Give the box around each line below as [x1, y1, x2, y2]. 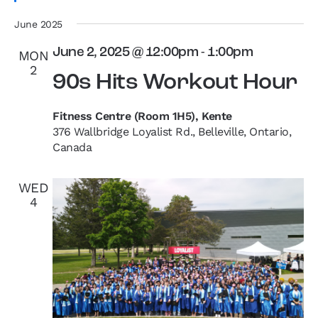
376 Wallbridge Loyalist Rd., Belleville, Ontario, [53, 124, 292, 138]
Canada [53, 140, 92, 154]
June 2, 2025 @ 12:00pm [53, 45, 199, 60]
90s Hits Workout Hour [53, 71, 298, 94]
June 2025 [14, 18, 62, 30]
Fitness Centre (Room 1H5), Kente [53, 109, 232, 123]
